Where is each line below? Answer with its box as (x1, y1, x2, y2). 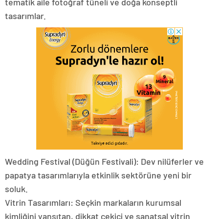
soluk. (5, 183, 28, 195)
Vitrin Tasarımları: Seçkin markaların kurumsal (5, 197, 181, 208)
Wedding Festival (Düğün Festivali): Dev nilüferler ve (5, 156, 204, 167)
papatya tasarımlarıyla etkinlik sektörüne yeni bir (5, 170, 192, 181)
